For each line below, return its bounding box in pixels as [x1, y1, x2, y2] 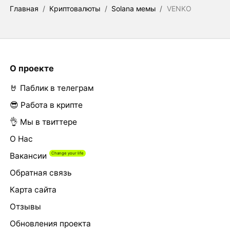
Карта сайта [9, 185, 56, 195]
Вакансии [9, 151, 47, 161]
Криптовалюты [49, 4, 101, 13]
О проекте [9, 63, 54, 74]
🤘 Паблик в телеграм [9, 83, 94, 93]
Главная [9, 4, 39, 13]
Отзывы [9, 202, 41, 212]
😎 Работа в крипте [9, 100, 83, 110]
